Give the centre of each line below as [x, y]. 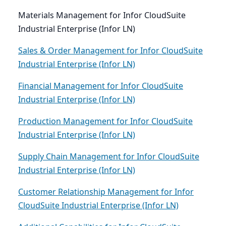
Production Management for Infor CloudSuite [105, 121]
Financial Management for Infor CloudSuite [101, 86]
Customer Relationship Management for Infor [106, 192]
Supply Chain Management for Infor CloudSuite [109, 157]
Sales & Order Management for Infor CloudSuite [110, 51]
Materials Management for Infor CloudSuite [102, 15]
